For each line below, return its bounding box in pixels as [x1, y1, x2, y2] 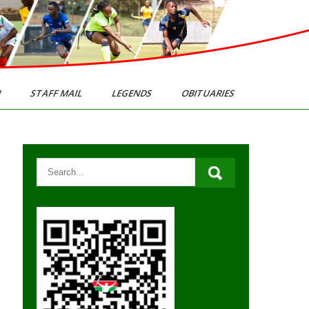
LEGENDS [110, 87, 155, 99]
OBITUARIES [179, 87, 238, 99]
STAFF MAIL [28, 87, 86, 99]
